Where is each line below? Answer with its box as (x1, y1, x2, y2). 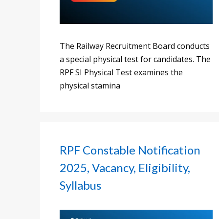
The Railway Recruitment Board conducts (60, 41, 210, 52)
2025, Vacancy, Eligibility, (60, 160, 190, 175)
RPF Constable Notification (60, 143, 200, 157)
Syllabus (60, 178, 101, 193)
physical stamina (60, 80, 120, 91)
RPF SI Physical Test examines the (60, 67, 183, 78)
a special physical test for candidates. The (60, 54, 211, 65)
